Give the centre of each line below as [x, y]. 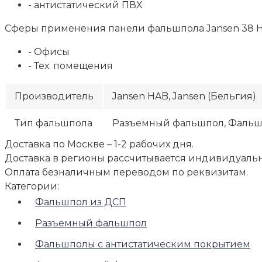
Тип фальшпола [54, 123]
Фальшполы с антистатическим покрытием [143, 244]
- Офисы [49, 51]
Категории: [32, 186]
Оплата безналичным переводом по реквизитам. [126, 172]
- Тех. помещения [70, 65]
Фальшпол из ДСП [81, 202]
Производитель [54, 96]
